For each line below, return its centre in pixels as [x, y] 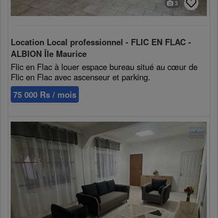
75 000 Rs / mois [45, 94]
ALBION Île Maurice [49, 53]
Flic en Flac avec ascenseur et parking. [81, 77]
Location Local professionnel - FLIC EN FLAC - [101, 42]
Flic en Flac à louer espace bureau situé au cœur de [104, 66]
